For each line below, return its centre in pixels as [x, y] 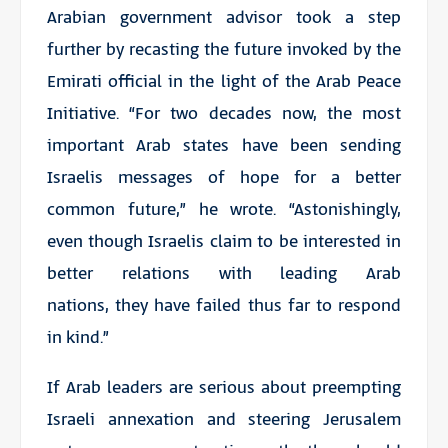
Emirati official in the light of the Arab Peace [224, 81]
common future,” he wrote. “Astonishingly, [224, 209]
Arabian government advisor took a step [224, 17]
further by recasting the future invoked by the [224, 49]
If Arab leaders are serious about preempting [224, 387]
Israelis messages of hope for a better [224, 177]
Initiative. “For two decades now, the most [224, 113]
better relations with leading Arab [224, 273]
